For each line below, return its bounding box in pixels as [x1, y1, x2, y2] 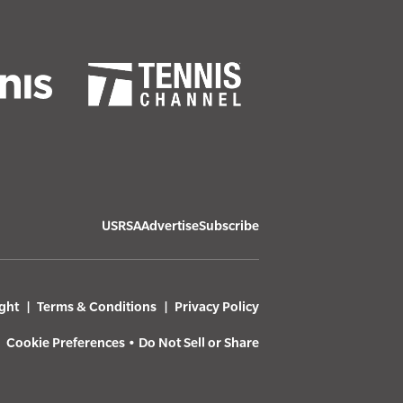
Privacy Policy [175, 299, 259, 315]
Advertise [141, 218, 199, 234]
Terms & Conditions [37, 299, 157, 315]
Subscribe [199, 218, 259, 234]
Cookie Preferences [6, 335, 125, 351]
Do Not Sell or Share [139, 335, 259, 351]
